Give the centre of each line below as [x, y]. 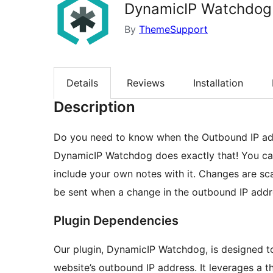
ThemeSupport [173, 29]
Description [94, 107]
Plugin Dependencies [116, 221]
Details [82, 83]
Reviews [146, 83]
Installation [218, 83]
